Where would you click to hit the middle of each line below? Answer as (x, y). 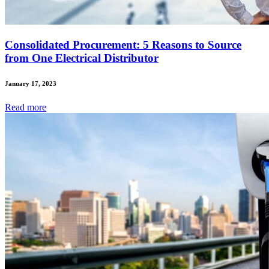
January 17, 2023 (31, 83)
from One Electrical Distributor (82, 58)
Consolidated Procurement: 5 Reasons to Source (123, 44)
